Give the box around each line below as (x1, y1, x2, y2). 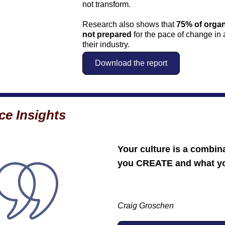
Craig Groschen (118, 201, 174, 210)
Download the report (95, 59, 167, 67)
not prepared (82, 30, 132, 39)
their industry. (82, 40, 130, 49)
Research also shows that (82, 20, 176, 29)
